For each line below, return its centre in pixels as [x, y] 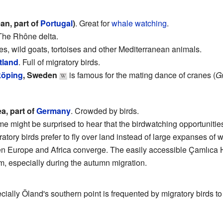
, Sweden [40, 75]
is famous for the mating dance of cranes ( [141, 75]
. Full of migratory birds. [59, 62]
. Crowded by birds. [105, 111]
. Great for [93, 23]
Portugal [56, 23]
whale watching [139, 23]
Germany [54, 111]
